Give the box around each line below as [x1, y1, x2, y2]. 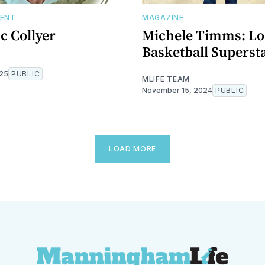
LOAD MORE [108, 144, 157, 153]
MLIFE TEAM [142, 74, 190, 83]
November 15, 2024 [142, 85, 212, 95]
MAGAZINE [142, 12, 184, 22]
